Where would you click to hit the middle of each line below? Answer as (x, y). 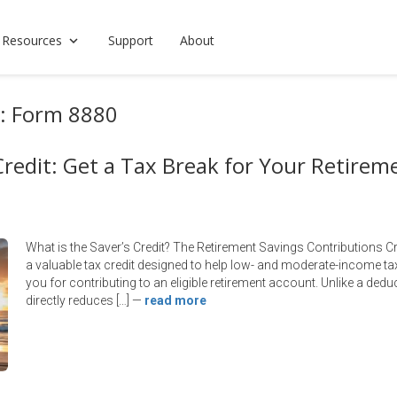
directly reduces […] (78, 300)
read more (175, 300)
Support (131, 40)
